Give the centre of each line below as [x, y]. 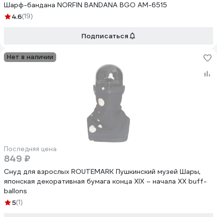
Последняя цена [30, 149]
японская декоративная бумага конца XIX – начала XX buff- [105, 181]
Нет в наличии [30, 57]
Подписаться [105, 36]
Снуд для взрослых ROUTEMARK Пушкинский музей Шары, [102, 171]
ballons [15, 191]
